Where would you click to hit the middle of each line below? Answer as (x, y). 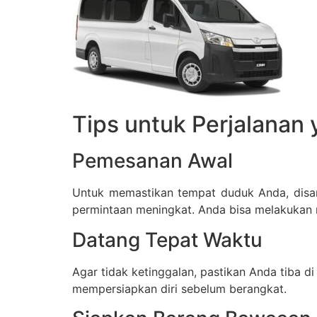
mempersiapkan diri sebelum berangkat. (179, 288)
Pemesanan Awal (152, 161)
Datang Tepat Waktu (167, 240)
